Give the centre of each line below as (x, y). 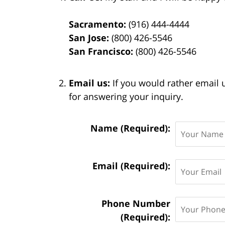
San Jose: (89, 37)
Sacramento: (97, 24)
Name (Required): (130, 128)
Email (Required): (131, 165)
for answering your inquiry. (126, 96)
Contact (67, 127)
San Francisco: (101, 51)
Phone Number (136, 203)
